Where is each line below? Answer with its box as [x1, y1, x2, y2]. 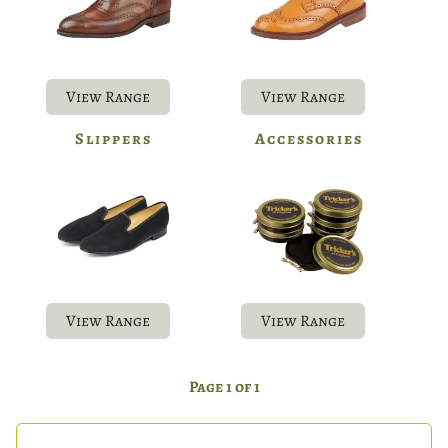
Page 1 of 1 [188, 375, 260, 398]
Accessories [255, 127, 364, 150]
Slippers [75, 127, 153, 150]
